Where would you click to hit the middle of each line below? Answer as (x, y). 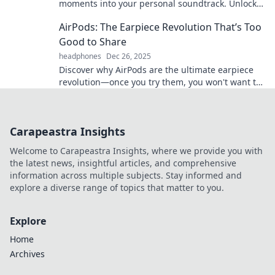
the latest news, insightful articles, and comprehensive (123, 163)
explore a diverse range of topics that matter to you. (117, 188)
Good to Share (93, 42)
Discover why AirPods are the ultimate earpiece (156, 70)
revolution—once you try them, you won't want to (160, 82)
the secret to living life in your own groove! (147, 16)
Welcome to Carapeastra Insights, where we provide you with (136, 151)
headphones (80, 56)
